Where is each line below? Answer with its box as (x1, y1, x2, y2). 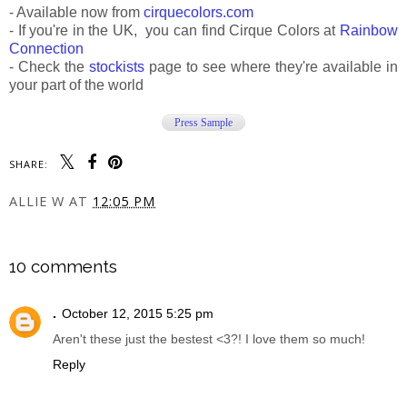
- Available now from (9, 5, 144, 21)
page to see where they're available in (144, 59, 398, 75)
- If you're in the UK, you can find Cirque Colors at (9, 23, 340, 39)
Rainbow (340, 23, 398, 39)
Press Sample (174, 116, 233, 130)
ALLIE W (9, 193, 65, 211)
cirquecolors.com (144, 5, 253, 21)
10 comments (9, 256, 117, 277)
